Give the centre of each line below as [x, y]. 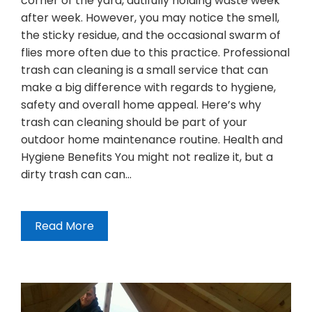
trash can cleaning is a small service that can [145, 70]
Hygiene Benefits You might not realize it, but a [147, 157]
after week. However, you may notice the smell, [150, 18]
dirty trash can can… [76, 175]
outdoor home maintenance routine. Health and [152, 140]
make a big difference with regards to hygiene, [148, 88]
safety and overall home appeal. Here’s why [141, 105]
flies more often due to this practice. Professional [155, 53]
